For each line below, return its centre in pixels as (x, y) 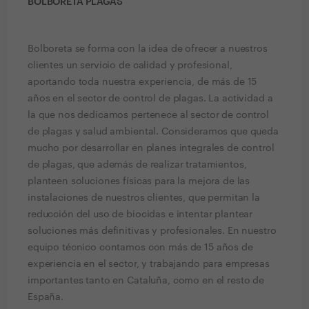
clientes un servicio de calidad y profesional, (130, 66)
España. (46, 297)
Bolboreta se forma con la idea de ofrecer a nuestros (148, 49)
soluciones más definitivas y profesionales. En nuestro (152, 231)
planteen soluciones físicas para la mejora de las (139, 181)
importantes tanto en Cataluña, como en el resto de (146, 281)
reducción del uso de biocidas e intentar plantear (140, 215)
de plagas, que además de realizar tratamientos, (137, 165)
